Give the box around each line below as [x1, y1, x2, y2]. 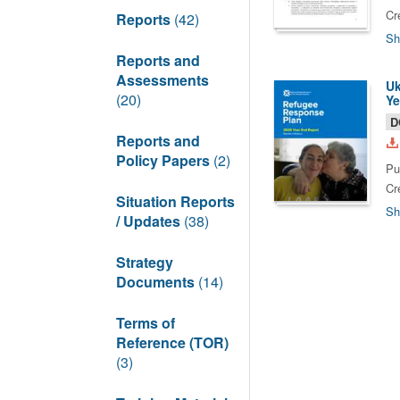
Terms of [116, 312, 175, 333]
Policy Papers [116, 150, 213, 171]
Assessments [116, 70, 209, 90]
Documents [116, 271, 198, 292]
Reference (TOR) [116, 332, 229, 353]
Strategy [116, 252, 173, 272]
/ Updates [116, 211, 184, 231]
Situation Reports [116, 191, 235, 212]
